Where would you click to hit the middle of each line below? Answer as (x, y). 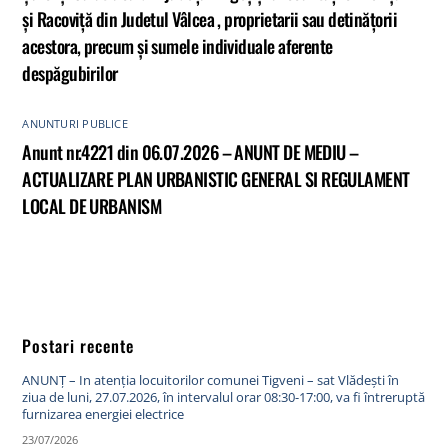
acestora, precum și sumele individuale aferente (177, 46)
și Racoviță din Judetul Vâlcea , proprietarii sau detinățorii (210, 19)
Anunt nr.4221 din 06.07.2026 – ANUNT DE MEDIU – (190, 151)
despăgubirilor (70, 73)
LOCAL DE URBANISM (92, 205)
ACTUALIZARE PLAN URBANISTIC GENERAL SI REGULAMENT (216, 178)
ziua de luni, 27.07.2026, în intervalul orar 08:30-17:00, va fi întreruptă (224, 397)
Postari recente (78, 345)
